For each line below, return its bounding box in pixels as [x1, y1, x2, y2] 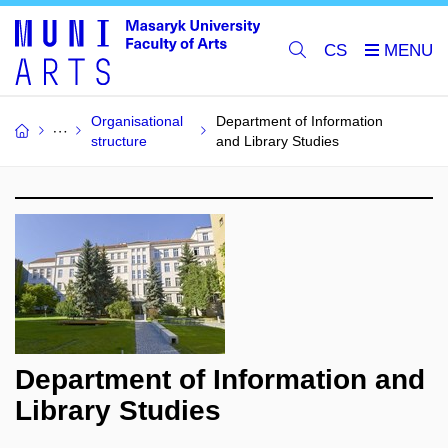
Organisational [91, 113, 183, 129]
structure [91, 133, 147, 149]
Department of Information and [15, 364, 425, 395]
